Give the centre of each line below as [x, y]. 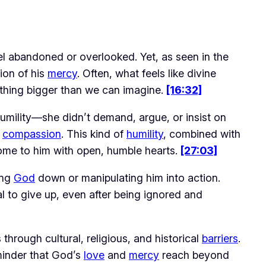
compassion [32, 134]
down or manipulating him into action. [128, 178]
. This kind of [94, 134]
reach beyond [194, 255]
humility [145, 134]
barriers [220, 238]
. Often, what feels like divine [147, 73]
